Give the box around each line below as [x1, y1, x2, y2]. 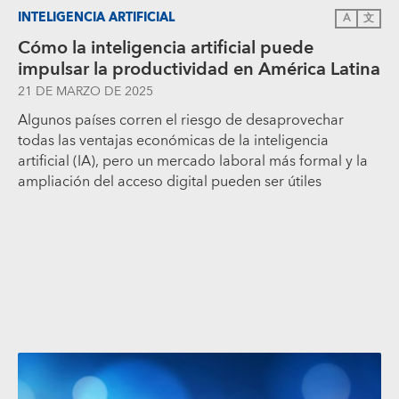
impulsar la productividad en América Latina [18, 53, 380, 85]
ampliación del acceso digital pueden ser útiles [18, 168, 322, 194]
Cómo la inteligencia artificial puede [18, 32, 313, 63]
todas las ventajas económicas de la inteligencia [18, 127, 329, 153]
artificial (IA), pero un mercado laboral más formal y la [18, 148, 368, 174]
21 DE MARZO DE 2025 [18, 80, 153, 102]
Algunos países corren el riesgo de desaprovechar [18, 107, 344, 133]
